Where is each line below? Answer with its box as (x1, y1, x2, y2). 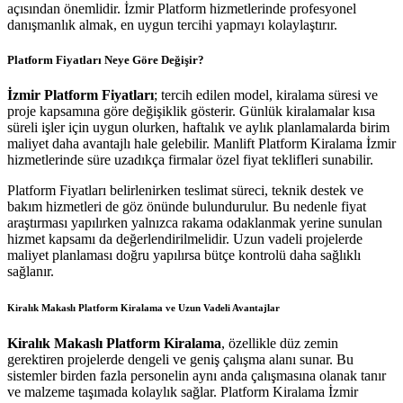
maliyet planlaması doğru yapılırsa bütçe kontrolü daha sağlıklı (7, 247, 361, 264)
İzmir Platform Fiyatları (7, 87, 154, 103)
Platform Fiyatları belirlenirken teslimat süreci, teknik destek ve (7, 183, 363, 199)
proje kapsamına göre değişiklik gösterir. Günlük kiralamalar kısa (7, 103, 375, 120)
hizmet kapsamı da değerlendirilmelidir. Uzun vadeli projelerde (7, 231, 363, 247)
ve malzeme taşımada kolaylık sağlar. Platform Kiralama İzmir (7, 384, 358, 400)
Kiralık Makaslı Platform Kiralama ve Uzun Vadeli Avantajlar (7, 302, 280, 314)
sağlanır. (7, 264, 54, 280)
